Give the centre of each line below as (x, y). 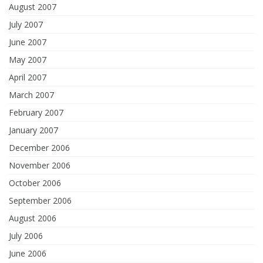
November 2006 (40, 165)
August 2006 (33, 218)
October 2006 (35, 183)
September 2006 (40, 200)
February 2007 (36, 112)
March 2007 (31, 95)
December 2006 (39, 148)
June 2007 (28, 42)
